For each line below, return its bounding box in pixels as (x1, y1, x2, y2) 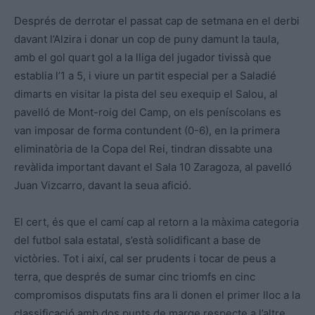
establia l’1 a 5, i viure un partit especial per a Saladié (14, 69, 276, 83)
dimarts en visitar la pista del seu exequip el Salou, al (14, 87, 278, 101)
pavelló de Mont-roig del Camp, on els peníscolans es (14, 105, 281, 120)
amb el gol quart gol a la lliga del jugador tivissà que (14, 51, 271, 65)
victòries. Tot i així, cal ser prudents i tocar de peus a (14, 252, 276, 266)
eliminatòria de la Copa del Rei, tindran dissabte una (14, 142, 272, 156)
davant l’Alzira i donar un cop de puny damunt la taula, (14, 32, 279, 46)
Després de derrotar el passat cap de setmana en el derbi (14, 14, 300, 28)
